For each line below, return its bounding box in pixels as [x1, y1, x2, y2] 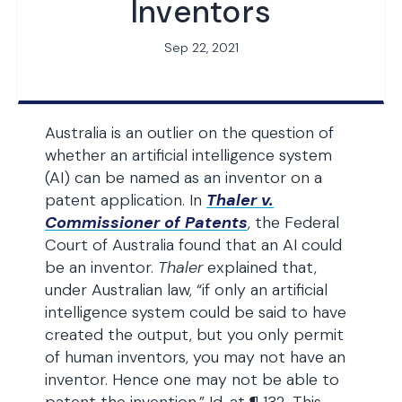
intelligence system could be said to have [45, 301, 346, 323]
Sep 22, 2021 [163, 39, 239, 56]
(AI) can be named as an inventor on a [45, 167, 322, 188]
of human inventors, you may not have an [45, 346, 345, 368]
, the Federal [248, 212, 339, 233]
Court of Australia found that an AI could [45, 234, 342, 256]
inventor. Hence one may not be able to [45, 369, 339, 390]
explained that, [203, 257, 317, 278]
